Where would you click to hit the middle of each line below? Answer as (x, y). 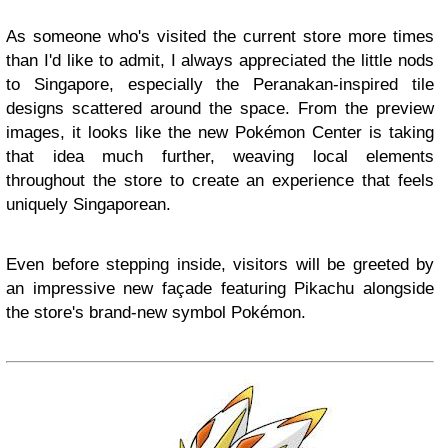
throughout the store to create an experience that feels (220, 181)
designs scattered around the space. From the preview (220, 109)
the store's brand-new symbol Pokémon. (156, 313)
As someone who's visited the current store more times (220, 37)
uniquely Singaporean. (88, 205)
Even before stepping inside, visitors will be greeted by (220, 265)
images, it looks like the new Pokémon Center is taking (220, 133)
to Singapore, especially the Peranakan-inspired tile (220, 85)
